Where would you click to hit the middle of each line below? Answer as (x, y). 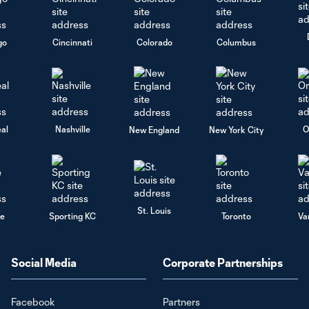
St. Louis (154, 210)
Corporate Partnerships (223, 262)
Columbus (237, 42)
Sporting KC (73, 216)
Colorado (154, 42)
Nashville (72, 129)
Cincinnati (73, 42)
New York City (237, 130)
